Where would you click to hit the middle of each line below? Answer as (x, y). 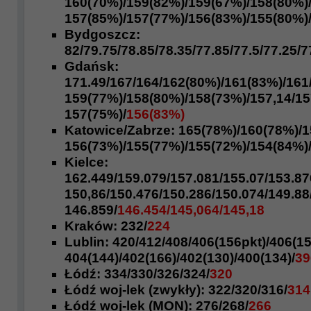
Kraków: (93, 226)
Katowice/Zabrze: (120, 130)
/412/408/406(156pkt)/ (202, 242)
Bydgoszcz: (102, 34)
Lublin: (89, 242)
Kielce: (86, 162)
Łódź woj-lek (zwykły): (136, 290)
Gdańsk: (92, 66)
